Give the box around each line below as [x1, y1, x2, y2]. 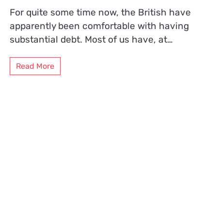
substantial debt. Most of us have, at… [10, 34, 173, 46]
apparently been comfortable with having [10, 20, 189, 32]
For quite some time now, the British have [10, 7, 191, 18]
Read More [16, 61, 54, 71]
